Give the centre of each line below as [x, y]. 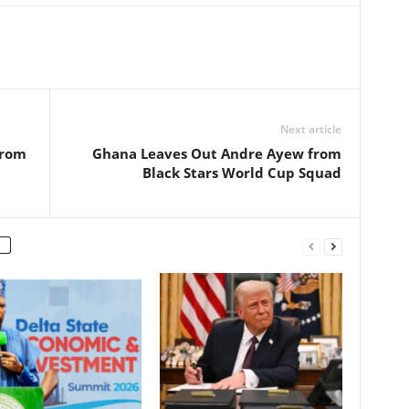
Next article [310, 129]
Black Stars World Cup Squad [241, 173]
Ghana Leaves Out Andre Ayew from [216, 153]
